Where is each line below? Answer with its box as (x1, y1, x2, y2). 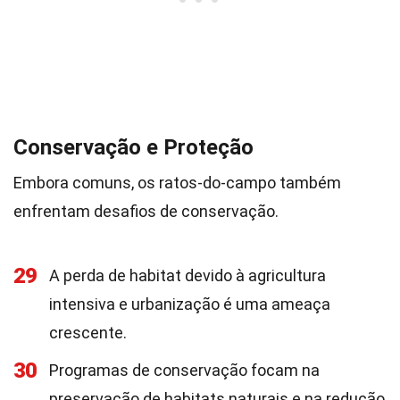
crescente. (49, 323, 127, 342)
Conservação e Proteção (13, 135, 254, 160)
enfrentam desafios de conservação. (13, 202, 279, 221)
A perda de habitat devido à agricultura (49, 266, 326, 285)
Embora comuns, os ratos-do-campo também (13, 173, 341, 192)
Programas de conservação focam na (49, 361, 320, 379)
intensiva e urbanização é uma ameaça (49, 295, 330, 313)
